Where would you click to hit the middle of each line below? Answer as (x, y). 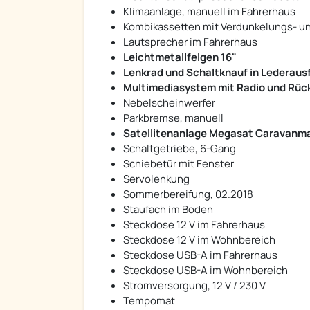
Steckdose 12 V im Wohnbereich (199, 240)
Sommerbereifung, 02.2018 (188, 194)
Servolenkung (156, 179)
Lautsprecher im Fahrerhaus (190, 42)
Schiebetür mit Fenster (179, 164)
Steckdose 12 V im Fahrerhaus (194, 225)
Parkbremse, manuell (173, 118)
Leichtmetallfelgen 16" (180, 57)
